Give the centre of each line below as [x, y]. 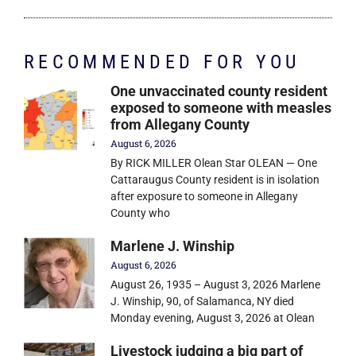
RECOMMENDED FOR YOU [162, 62]
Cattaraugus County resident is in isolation [215, 180]
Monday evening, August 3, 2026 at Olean [213, 318]
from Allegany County [180, 125]
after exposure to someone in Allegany [205, 197]
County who [141, 213]
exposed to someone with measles [221, 108]
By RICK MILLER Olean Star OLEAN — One [214, 163]
